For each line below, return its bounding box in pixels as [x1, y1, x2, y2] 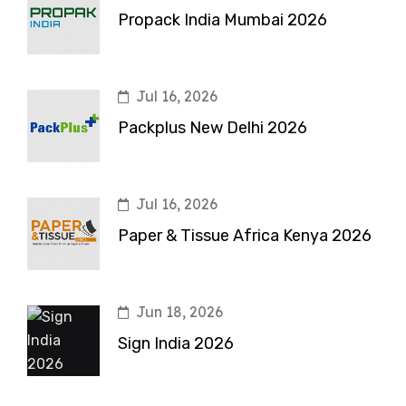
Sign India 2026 [118, 333, 234, 354]
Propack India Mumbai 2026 [118, 10, 327, 31]
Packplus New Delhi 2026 [118, 118, 307, 139]
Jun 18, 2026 [136, 303, 223, 322]
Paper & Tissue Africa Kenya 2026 [118, 226, 372, 246]
